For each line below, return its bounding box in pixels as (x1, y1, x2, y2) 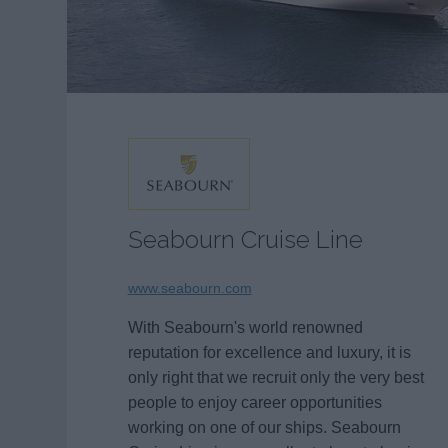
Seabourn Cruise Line (127, 224, 363, 254)
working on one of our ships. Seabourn (127, 419, 401, 436)
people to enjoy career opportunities (127, 394, 382, 411)
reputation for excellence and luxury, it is (127, 344, 411, 361)
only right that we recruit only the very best (127, 369, 424, 386)
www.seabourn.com (127, 280, 252, 296)
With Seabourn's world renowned (127, 319, 363, 336)
